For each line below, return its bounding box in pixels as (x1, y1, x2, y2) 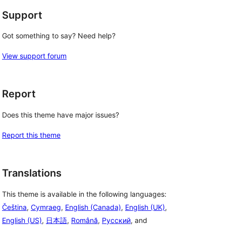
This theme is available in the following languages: (2, 189, 166, 198)
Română (71, 215, 98, 224)
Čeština (2, 202, 27, 211)
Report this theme (2, 131, 61, 139)
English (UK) (125, 202, 165, 211)
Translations (2, 167, 62, 179)
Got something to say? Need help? (2, 31, 116, 40)
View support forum (2, 51, 67, 61)
